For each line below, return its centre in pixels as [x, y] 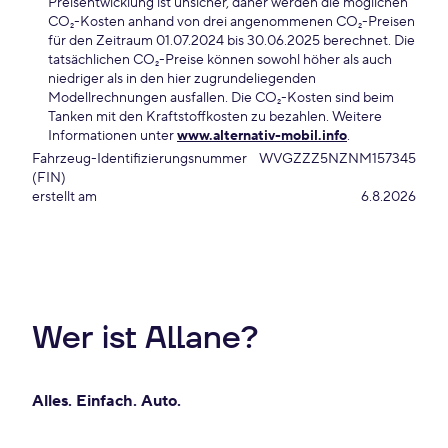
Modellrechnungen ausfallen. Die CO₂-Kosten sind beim [221, 98]
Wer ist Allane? [145, 338]
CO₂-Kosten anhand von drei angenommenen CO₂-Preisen [231, 22]
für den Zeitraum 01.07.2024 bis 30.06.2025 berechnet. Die [231, 41]
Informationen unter [112, 136]
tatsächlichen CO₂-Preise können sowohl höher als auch [220, 60]
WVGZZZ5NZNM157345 [337, 159]
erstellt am [64, 197]
